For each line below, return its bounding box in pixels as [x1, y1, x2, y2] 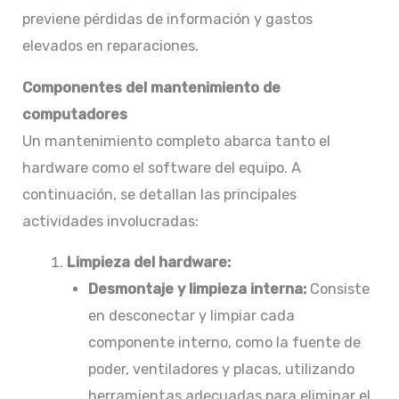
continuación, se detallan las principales [22, 185, 297, 203]
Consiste [306, 281, 370, 298]
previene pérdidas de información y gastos [22, 11, 313, 28]
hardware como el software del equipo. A [22, 159, 302, 176]
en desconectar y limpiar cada [88, 307, 296, 325]
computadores [22, 105, 128, 123]
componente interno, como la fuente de [88, 334, 362, 352]
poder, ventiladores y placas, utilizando [88, 361, 355, 379]
